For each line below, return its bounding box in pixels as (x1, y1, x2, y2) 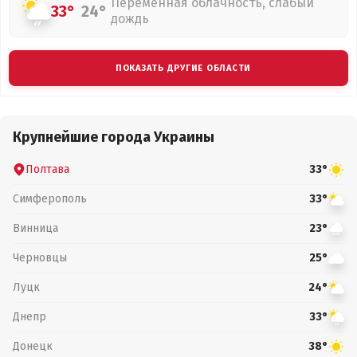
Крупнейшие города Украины (13, 128, 214, 146)
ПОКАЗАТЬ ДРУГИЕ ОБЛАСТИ (115, 63, 252, 73)
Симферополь (13, 191, 87, 206)
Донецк (13, 339, 53, 353)
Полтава (25, 162, 69, 176)
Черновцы (13, 250, 67, 265)
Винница (13, 221, 58, 235)
